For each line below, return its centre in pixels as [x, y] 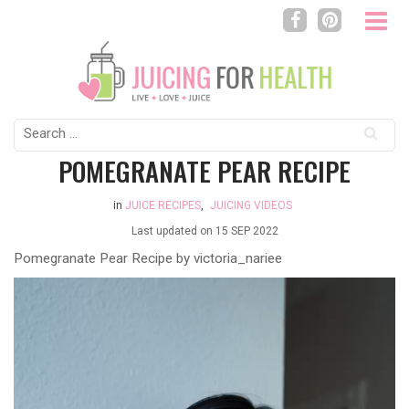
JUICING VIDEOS [251, 205]
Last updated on [173, 231]
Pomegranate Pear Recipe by [104, 258]
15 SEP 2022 [246, 231]
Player [31, 307]
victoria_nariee [238, 258]
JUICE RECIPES [163, 205]
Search [34, 127]
